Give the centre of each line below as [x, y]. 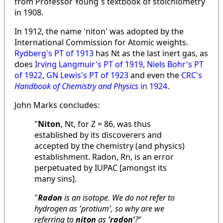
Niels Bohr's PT [175, 64]
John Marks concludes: [57, 105]
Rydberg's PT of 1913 [54, 53]
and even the [155, 75]
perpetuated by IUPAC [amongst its [101, 167]
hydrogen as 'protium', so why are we [99, 208]
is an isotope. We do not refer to [118, 197]
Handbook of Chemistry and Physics [76, 86]
